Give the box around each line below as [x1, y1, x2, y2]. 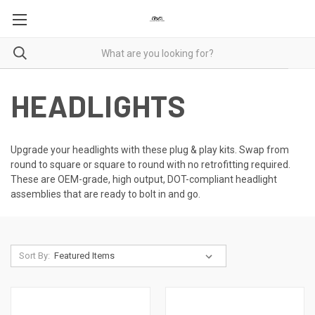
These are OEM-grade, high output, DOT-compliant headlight [11, 174, 277, 185]
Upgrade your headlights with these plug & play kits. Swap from [11, 144, 289, 155]
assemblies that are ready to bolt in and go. [11, 188, 202, 200]
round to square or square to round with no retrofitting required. [11, 159, 290, 170]
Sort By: [18, 250, 50, 261]
